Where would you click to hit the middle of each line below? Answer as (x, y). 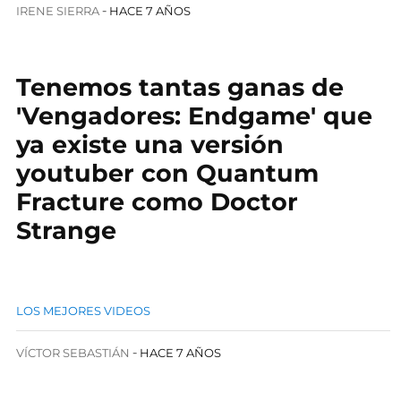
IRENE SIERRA (58, 11)
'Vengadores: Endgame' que (194, 116)
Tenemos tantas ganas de (180, 87)
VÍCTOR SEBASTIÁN (73, 353)
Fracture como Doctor (157, 202)
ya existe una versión (150, 145)
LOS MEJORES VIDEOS (83, 311)
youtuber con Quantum (167, 173)
